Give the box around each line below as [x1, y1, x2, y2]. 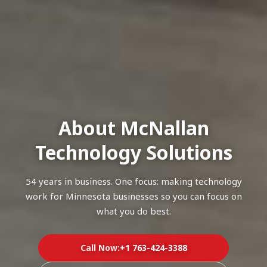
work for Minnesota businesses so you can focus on [25, 190, 242, 202]
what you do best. [96, 204, 171, 217]
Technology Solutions [35, 139, 232, 165]
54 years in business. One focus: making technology [25, 175, 242, 187]
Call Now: [80, 241, 120, 253]
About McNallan [58, 114, 209, 141]
